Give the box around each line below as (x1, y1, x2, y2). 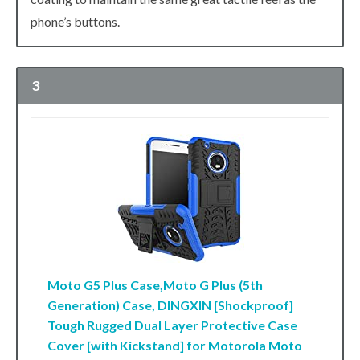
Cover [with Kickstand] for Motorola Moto (47, 337, 302, 354)
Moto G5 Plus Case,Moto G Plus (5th (47, 277, 263, 293)
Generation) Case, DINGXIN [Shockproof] (47, 297, 293, 313)
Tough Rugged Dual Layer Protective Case (47, 317, 297, 333)
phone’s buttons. (31, 13, 120, 29)
